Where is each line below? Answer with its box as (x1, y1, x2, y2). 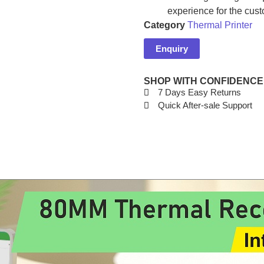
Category (144, 20, 185, 31)
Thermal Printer (187, 20, 252, 31)
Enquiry (156, 44, 188, 54)
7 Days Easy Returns (157, 87, 241, 98)
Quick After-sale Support (157, 100, 252, 111)
